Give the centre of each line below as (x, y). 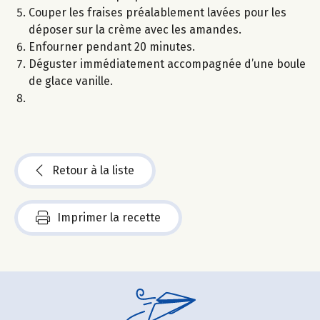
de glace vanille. (71, 81)
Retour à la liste (93, 171)
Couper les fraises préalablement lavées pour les (157, 13)
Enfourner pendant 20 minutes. (112, 47)
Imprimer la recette (109, 218)
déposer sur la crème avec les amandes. (135, 30)
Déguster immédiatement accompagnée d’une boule (167, 64)
